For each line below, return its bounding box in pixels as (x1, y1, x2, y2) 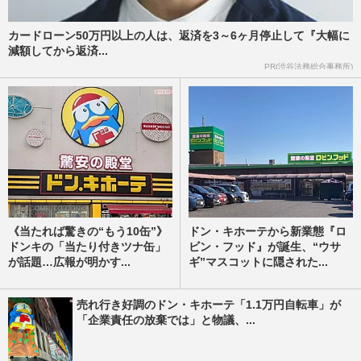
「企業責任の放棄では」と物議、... (77, 313, 255, 326)
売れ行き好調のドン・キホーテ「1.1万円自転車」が (77, 298, 341, 311)
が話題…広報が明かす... (8, 255, 131, 269)
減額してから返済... (8, 44, 108, 57)
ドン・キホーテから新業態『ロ (189, 225, 346, 239)
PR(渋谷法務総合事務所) (264, 61, 353, 71)
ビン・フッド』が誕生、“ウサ (189, 240, 341, 254)
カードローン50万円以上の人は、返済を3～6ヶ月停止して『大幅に (8, 28, 350, 42)
